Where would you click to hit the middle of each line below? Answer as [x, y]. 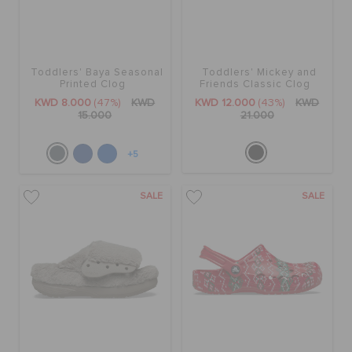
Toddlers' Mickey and [259, 72]
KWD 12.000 [225, 103]
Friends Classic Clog [255, 84]
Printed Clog [93, 84]
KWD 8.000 [63, 103]
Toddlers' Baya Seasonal [97, 72]
